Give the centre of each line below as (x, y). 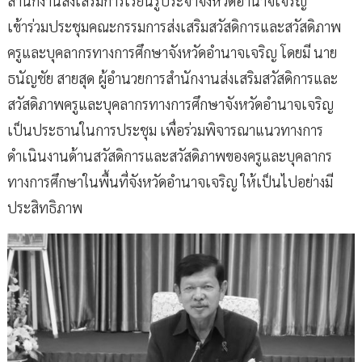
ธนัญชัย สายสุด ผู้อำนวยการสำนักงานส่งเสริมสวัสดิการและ (173, 78)
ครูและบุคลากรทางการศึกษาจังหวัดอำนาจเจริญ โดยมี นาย (173, 53)
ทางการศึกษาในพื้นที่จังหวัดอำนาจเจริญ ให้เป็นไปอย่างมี (170, 182)
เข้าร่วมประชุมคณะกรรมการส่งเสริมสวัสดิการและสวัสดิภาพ (175, 27)
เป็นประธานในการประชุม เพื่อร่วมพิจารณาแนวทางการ (166, 130)
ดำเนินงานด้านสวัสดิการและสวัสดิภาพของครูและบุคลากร (170, 156)
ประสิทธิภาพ (45, 208)
